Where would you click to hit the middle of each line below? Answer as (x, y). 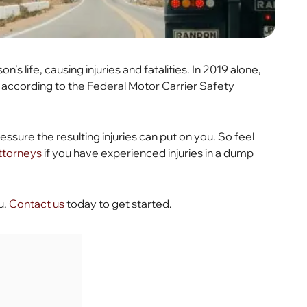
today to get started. (119, 204)
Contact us (37, 204)
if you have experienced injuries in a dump (148, 153)
